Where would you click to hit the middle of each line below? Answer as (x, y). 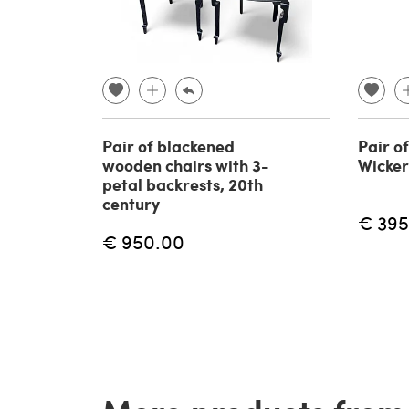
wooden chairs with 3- (186, 166)
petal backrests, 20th (183, 185)
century (131, 204)
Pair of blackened (168, 147)
